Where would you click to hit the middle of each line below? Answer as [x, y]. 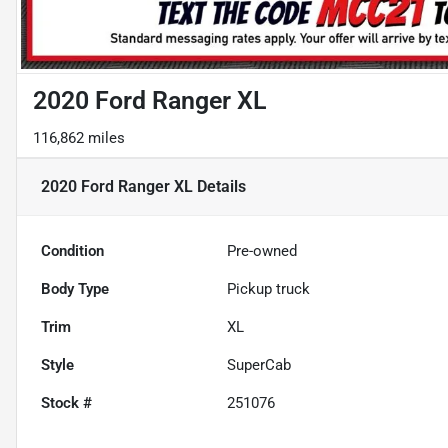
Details [219, 187]
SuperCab [259, 365]
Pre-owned [262, 251]
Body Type [75, 289]
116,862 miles [79, 138]
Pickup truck [269, 289]
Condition [72, 251]
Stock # [66, 403]
